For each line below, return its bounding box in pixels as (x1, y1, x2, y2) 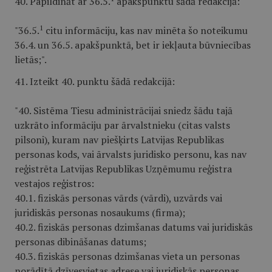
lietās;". (15, 53, 47, 66)
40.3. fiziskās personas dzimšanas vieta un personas (15, 250, 240, 263)
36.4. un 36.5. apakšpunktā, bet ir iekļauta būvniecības (15, 38, 251, 52)
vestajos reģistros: (15, 177, 94, 190)
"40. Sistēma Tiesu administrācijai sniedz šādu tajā (15, 104, 233, 117)
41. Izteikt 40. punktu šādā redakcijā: (15, 75, 175, 88)
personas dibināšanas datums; (15, 235, 146, 248)
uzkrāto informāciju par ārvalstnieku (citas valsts (15, 118, 230, 132)
